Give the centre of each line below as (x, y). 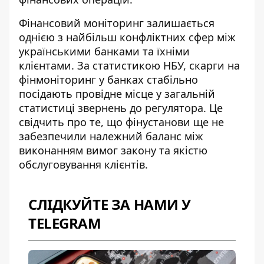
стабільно (171, 80)
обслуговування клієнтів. (83, 164)
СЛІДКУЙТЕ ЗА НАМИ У (110, 204)
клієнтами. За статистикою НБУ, (104, 65)
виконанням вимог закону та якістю (113, 150)
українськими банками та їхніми (104, 51)
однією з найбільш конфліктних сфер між (127, 37)
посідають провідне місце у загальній (117, 94)
